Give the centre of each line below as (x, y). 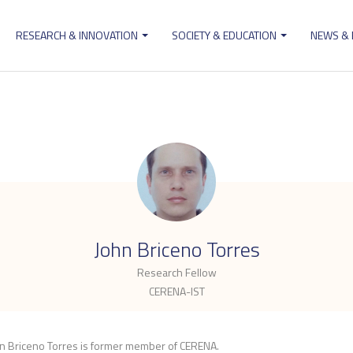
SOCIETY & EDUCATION (225, 35)
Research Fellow (176, 272)
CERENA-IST (176, 291)
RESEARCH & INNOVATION (78, 35)
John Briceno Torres (176, 249)
